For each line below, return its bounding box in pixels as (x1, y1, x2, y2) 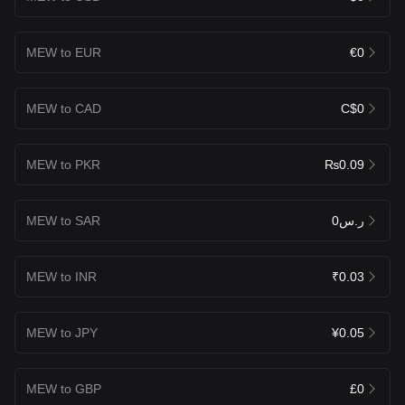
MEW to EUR (26, 44, 101, 60)
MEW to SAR (26, 212, 100, 228)
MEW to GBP (26, 381, 101, 396)
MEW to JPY (26, 325, 98, 340)
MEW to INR (26, 268, 97, 284)
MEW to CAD (26, 100, 101, 116)
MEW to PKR (26, 156, 100, 172)
